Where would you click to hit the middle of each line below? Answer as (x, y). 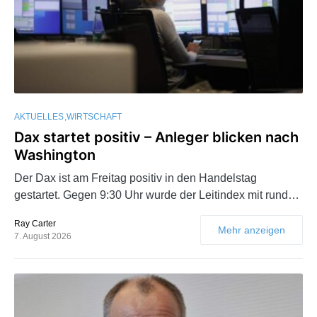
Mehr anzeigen (252, 230)
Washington (55, 155)
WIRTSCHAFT (94, 117)
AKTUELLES (39, 117)
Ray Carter (35, 224)
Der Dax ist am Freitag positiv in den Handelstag (136, 178)
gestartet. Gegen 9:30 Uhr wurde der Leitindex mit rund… (157, 195)
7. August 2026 (43, 237)
